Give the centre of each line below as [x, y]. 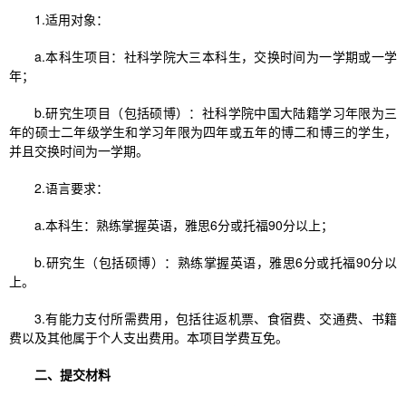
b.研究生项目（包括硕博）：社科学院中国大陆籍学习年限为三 [216, 113]
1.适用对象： [72, 19]
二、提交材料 [72, 375]
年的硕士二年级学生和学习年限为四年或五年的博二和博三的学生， [203, 132]
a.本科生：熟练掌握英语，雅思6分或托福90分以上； [184, 225]
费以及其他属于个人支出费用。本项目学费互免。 [149, 338]
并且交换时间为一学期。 [79, 151]
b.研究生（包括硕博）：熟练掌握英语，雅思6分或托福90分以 [216, 262]
